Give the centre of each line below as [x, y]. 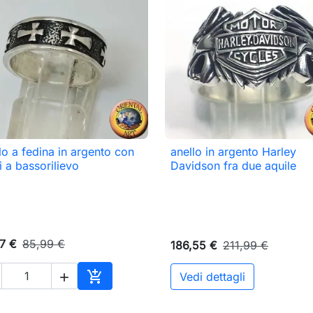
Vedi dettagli [212, 276]
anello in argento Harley [233, 152]
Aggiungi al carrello [146, 292]
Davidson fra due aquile [233, 166]
